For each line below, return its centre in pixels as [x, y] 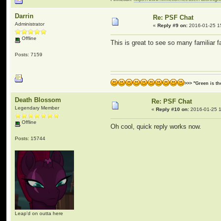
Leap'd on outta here [39, 213]
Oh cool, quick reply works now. [156, 127]
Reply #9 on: [173, 25]
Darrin [24, 16]
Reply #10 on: [173, 109]
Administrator [30, 24]
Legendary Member [37, 108]
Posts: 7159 [29, 54]
